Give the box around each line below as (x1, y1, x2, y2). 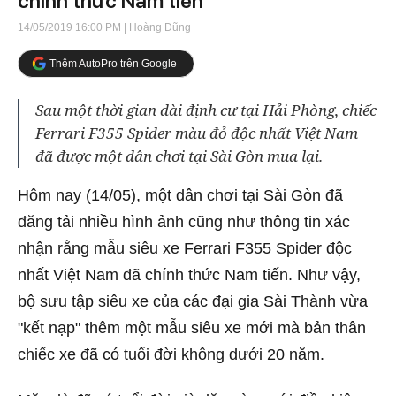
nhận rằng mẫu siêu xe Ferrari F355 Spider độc (18, 240, 352, 257)
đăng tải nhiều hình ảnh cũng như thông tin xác (18, 213, 350, 231)
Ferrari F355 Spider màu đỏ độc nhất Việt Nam (35, 123, 358, 143)
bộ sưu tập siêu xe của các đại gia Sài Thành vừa (18, 293, 368, 310)
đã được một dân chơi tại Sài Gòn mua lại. (35, 146, 323, 166)
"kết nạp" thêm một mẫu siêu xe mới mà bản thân (18, 319, 366, 337)
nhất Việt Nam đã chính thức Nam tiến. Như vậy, (18, 266, 361, 284)
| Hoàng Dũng (121, 21, 191, 34)
